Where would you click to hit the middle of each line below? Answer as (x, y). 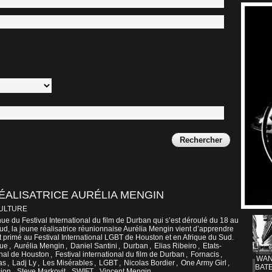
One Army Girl (204, 263)
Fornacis (205, 255)
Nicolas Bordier (149, 263)
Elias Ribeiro (175, 246)
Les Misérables (68, 263)
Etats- (212, 246)
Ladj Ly (24, 263)
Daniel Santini (94, 246)
